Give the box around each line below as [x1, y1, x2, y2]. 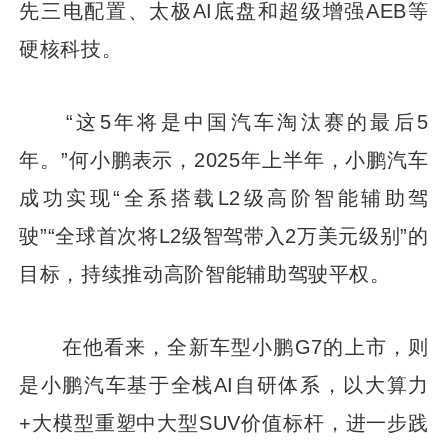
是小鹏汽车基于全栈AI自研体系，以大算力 [19, 372, 429, 396]
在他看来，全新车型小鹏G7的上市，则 [19, 334, 429, 358]
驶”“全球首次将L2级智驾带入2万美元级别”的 [19, 223, 429, 247]
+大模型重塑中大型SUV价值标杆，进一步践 [19, 410, 429, 434]
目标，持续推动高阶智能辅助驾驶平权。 [19, 261, 391, 285]
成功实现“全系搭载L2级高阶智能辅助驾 [19, 185, 429, 209]
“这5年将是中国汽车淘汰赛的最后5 [19, 109, 429, 133]
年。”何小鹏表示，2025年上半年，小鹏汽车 [19, 147, 429, 171]
